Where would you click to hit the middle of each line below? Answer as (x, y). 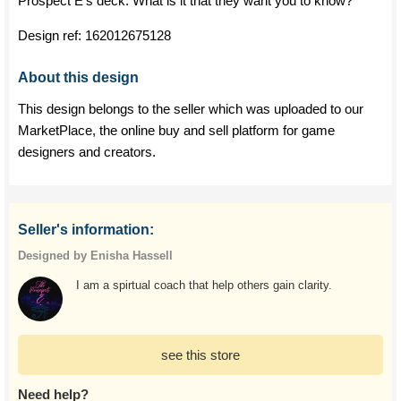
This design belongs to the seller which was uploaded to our (191, 109)
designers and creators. (87, 152)
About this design (78, 77)
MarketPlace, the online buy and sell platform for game (176, 130)
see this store (200, 355)
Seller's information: (86, 230)
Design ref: (51, 35)
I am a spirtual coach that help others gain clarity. (204, 285)
